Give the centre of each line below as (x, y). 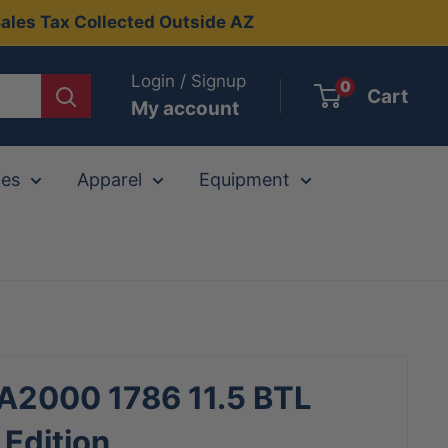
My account (185, 108)
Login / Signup (188, 81)
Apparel (109, 179)
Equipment (244, 179)
